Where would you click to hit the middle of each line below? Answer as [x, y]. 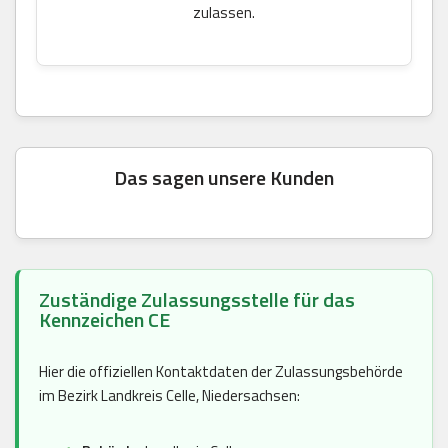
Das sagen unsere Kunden [224, 177]
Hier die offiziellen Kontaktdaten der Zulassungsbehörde [221, 371]
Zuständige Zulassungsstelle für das [197, 299]
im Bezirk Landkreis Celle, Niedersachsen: [169, 395]
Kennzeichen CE [104, 319]
